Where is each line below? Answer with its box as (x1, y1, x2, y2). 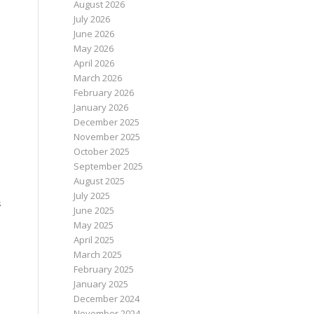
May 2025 (74, 219, 114, 231)
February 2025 (74, 263, 135, 275)
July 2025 (74, 189, 111, 202)
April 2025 (74, 233, 115, 246)
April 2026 (74, 57, 115, 69)
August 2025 (74, 175, 125, 187)
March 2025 (74, 248, 123, 261)
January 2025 (74, 278, 129, 290)
